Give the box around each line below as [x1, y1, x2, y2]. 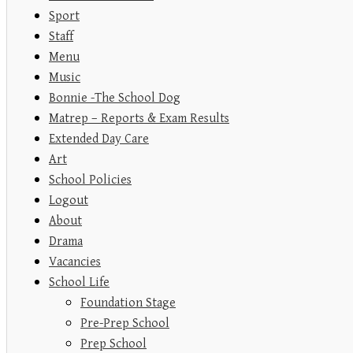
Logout [49, 193, 88, 209]
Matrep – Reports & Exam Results [49, 111, 229, 127]
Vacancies [49, 255, 101, 270]
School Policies [49, 173, 132, 188]
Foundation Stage [80, 295, 176, 311]
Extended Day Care [49, 132, 149, 147]
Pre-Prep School [80, 316, 169, 332]
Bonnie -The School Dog [49, 91, 180, 106]
